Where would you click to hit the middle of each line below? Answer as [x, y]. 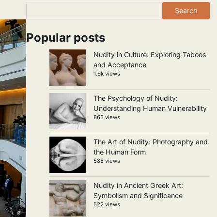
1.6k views [107, 74]
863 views [107, 117]
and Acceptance [120, 65]
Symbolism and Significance [138, 195]
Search [186, 10]
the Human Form [119, 152]
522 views [107, 204]
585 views [107, 161]
